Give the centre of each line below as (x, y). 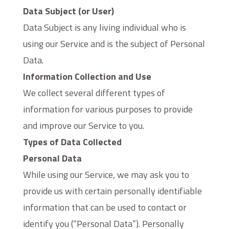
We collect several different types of (94, 93)
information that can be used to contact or (105, 207)
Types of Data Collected (72, 142)
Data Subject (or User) (68, 11)
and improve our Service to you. (83, 125)
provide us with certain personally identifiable (112, 191)
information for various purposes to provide (108, 109)
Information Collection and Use (87, 76)
